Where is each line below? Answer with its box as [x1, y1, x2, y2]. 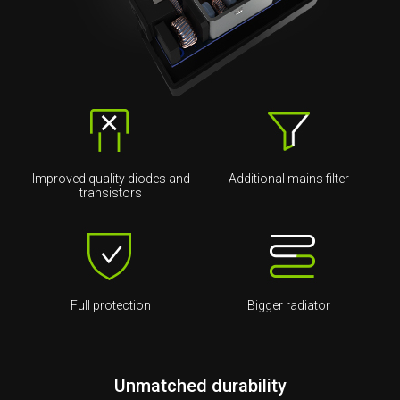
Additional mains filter [229, 171, 350, 187]
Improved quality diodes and [31, 171, 190, 187]
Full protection [71, 298, 152, 313]
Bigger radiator [247, 298, 331, 313]
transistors [79, 186, 143, 201]
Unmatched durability [113, 375, 287, 397]
